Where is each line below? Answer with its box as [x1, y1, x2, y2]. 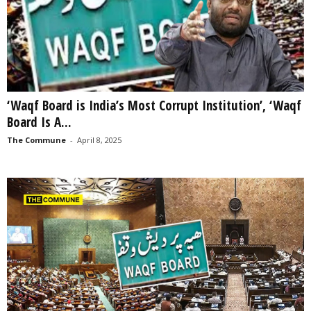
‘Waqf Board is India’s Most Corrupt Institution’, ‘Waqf [7, 96, 301, 115]
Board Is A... [7, 113, 72, 131]
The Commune [7, 135, 66, 145]
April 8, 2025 [77, 135, 121, 145]
